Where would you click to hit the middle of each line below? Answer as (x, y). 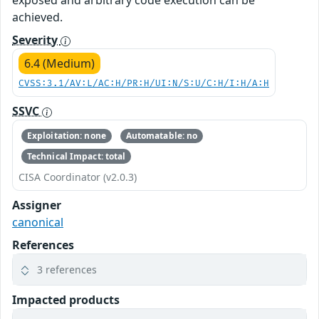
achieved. (37, 17)
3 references (67, 269)
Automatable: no (162, 136)
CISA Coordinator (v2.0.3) (78, 177)
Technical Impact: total (76, 156)
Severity (36, 40)
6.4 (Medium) (59, 63)
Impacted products (66, 299)
